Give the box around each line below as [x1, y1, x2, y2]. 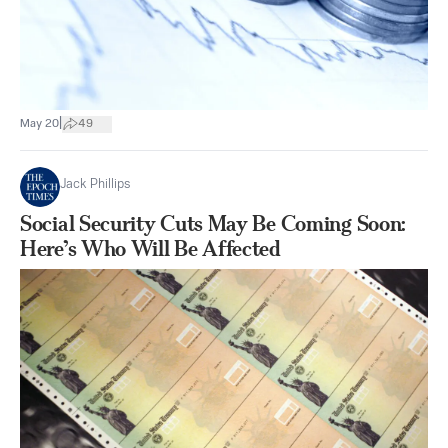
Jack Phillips [60, 178, 130, 191]
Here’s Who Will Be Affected [20, 236, 281, 261]
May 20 [20, 117, 59, 130]
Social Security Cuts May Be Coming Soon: [20, 211, 407, 236]
